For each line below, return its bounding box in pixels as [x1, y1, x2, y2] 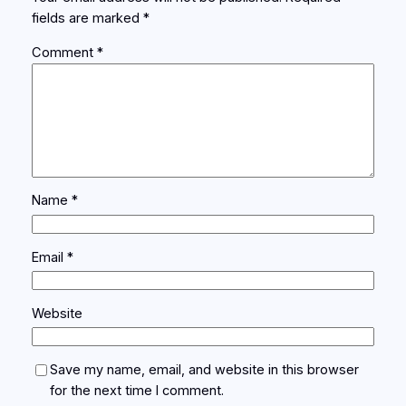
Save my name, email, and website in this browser [49, 361, 359, 378]
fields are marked [31, 10, 143, 27]
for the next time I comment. [49, 382, 224, 399]
